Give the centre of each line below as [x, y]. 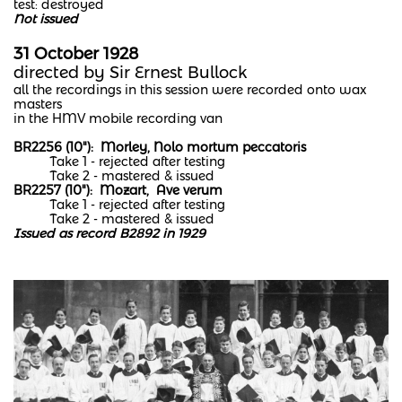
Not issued [46, 19]
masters [38, 104]
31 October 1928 [78, 54]
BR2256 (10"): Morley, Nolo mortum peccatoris [160, 147]
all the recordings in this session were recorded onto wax [190, 90]
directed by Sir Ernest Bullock [130, 73]
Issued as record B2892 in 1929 [109, 233]
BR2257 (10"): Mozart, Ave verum [118, 190]
